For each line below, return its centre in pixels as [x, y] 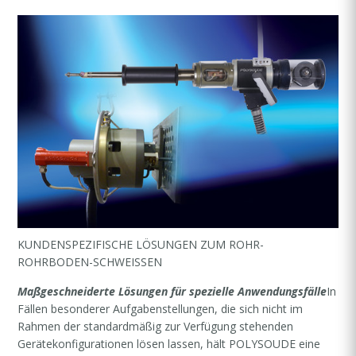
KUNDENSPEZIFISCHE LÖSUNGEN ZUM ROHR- [141, 245]
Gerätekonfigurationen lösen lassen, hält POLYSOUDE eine [169, 344]
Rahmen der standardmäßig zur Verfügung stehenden [156, 327]
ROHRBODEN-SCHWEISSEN [90, 262]
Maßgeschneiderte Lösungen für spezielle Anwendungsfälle [172, 292]
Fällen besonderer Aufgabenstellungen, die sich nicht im [161, 309]
